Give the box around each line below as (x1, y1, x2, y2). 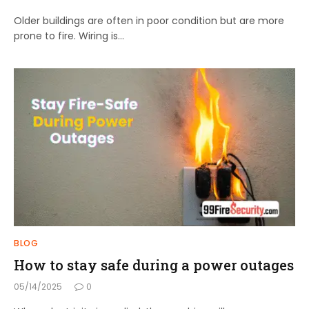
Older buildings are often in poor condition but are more (14, 13, 284, 28)
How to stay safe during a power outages (14, 256, 294, 275)
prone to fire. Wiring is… (14, 28, 124, 43)
